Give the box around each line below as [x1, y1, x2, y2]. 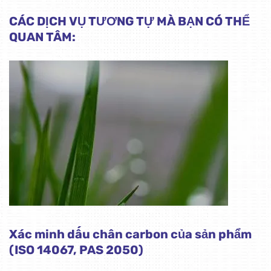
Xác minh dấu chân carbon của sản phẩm [9, 227, 252, 242]
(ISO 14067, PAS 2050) [9, 243, 143, 258]
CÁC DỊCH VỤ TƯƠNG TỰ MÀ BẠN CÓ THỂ [9, 14, 250, 29]
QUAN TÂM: [9, 30, 76, 45]
